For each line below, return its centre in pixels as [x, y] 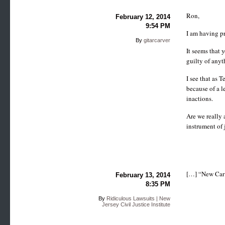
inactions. [200, 98]
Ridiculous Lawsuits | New [138, 198]
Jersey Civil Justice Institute [136, 204]
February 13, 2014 [143, 175]
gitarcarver [157, 40]
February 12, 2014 [143, 17]
